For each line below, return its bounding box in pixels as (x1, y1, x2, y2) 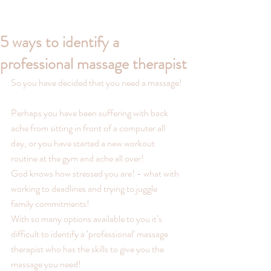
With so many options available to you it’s (11, 212, 164, 226)
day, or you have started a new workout (11, 136, 157, 150)
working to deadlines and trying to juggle (11, 181, 159, 195)
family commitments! (11, 197, 90, 211)
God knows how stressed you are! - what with (11, 166, 181, 180)
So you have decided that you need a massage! (11, 76, 182, 90)
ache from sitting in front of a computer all (11, 121, 167, 135)
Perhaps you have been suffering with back (11, 106, 170, 120)
